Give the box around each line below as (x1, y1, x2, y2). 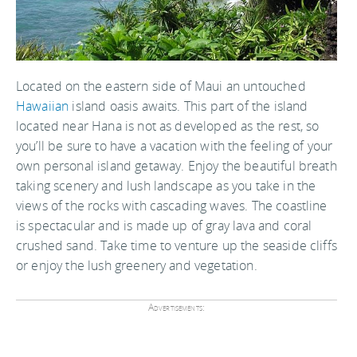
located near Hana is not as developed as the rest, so (16, 116, 320, 135)
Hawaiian (16, 96, 69, 115)
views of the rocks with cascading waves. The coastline (16, 196, 328, 214)
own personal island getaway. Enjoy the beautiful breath (16, 156, 337, 175)
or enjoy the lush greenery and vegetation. (16, 256, 257, 274)
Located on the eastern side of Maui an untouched (16, 76, 306, 95)
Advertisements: (147, 300, 206, 314)
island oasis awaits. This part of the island (69, 96, 308, 115)
